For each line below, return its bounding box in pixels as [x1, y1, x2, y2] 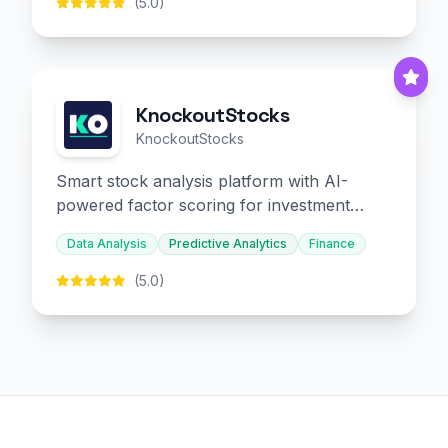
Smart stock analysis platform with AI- [56, 171, 348, 191]
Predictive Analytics [169, 236, 287, 251]
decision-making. [56, 219, 182, 239]
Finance [309, 236, 355, 251]
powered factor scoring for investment [56, 195, 350, 215]
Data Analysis [67, 236, 147, 251]
